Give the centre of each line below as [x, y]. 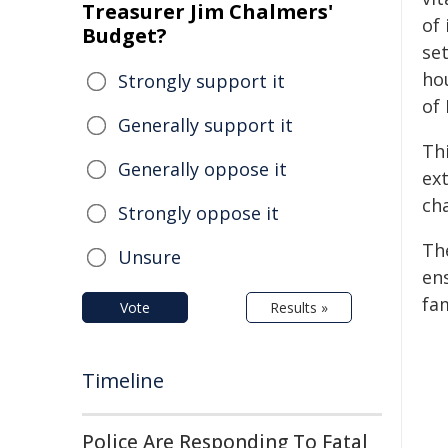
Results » [299, 307]
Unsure [149, 257]
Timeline [123, 380]
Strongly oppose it [198, 213]
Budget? [124, 35]
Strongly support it [201, 81]
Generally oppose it [202, 169]
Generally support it [205, 125]
